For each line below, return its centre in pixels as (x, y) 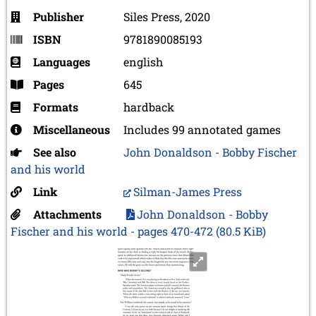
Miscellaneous (72, 129)
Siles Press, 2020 (167, 16)
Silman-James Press (188, 191)
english (143, 61)
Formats (56, 107)
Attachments (67, 214)
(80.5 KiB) (241, 231)
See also (55, 152)
